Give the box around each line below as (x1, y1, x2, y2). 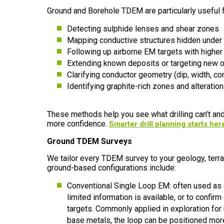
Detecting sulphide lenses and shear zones (67, 24, 219, 33)
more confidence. (47, 119, 109, 128)
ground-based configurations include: (47, 163, 176, 172)
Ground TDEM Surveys (47, 136, 132, 146)
